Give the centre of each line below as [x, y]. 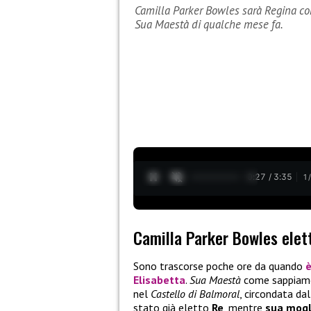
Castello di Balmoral [195, 294]
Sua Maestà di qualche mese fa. [209, 25]
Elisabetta [159, 280]
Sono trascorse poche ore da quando [219, 266]
